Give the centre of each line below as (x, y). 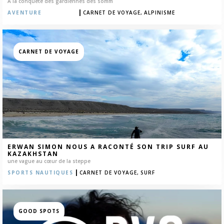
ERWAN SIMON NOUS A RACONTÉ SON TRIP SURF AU (108, 146)
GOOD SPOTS (39, 211)
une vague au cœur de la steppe (49, 161)
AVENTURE (24, 13)
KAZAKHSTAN (33, 153)
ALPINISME (159, 13)
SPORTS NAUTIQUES (40, 172)
